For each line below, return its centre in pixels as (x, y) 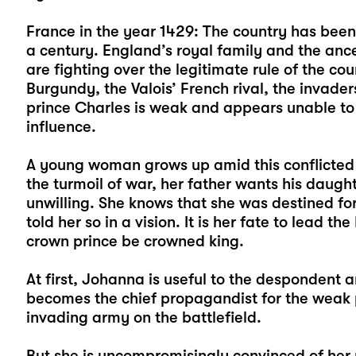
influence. (61, 126)
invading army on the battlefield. (143, 317)
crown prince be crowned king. (135, 241)
